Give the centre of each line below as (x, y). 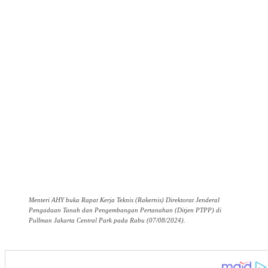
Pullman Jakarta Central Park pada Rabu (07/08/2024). (107, 220)
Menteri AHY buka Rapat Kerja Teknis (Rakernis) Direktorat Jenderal (124, 200)
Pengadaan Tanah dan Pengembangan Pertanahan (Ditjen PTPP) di (125, 210)
